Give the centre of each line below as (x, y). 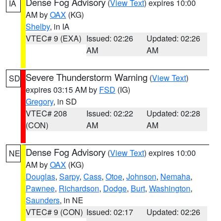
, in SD (65, 101)
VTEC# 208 (46, 113)
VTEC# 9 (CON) (54, 212)
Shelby (38, 26)
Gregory (39, 101)
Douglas (40, 176)
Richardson (79, 188)
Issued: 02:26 (110, 38)
